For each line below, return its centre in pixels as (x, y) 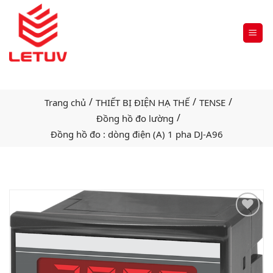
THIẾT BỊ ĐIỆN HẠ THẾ (142, 102)
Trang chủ (65, 102)
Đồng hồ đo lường (135, 118)
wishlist (242, 250)
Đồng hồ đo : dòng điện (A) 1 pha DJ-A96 (136, 134)
